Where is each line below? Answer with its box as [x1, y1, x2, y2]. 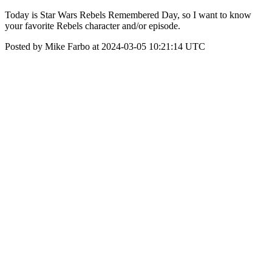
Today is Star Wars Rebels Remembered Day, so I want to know [5, 10, 251, 20]
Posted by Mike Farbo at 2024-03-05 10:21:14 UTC [5, 41, 205, 52]
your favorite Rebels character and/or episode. [5, 21, 180, 31]
